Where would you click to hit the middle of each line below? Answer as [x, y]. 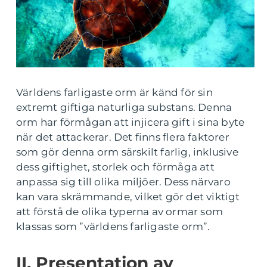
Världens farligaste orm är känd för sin [114, 92]
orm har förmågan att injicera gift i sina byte [131, 122]
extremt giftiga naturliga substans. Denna [124, 107]
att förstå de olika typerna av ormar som [120, 212]
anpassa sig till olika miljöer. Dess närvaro [123, 182]
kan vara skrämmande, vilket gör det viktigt [128, 197]
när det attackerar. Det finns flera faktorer [123, 137]
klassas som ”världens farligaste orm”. [113, 226]
